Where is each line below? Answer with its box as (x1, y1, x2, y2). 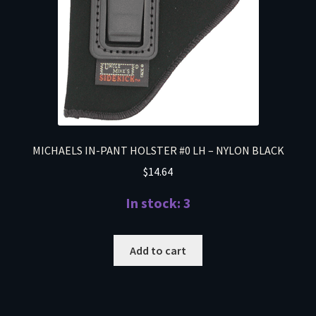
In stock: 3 (125, 194, 191, 212)
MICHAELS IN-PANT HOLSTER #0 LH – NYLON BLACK (32, 142, 284, 157)
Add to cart (130, 243, 186, 257)
